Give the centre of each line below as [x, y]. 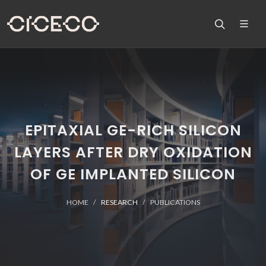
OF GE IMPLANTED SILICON [133, 174]
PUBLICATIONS [175, 202]
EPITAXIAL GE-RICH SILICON [133, 130]
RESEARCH [119, 202]
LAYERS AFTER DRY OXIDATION [133, 152]
